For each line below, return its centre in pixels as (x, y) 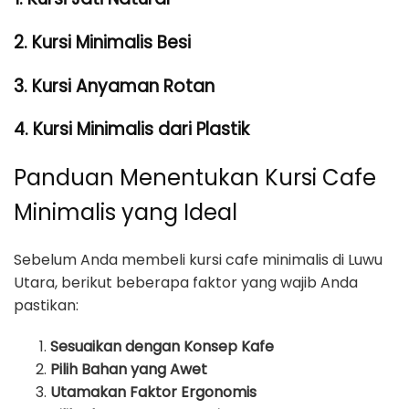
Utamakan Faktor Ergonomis (153, 393)
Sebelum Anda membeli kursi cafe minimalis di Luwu (198, 260)
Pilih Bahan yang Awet (129, 370)
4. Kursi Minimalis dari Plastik (131, 130)
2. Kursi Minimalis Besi (102, 42)
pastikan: (46, 306)
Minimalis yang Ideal (126, 213)
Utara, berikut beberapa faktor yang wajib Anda (186, 283)
